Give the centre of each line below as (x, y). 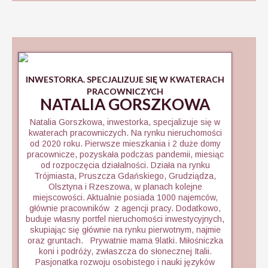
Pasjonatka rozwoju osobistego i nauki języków (125, 262)
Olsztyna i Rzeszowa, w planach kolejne (125, 187)
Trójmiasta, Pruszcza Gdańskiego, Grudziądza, (125, 176)
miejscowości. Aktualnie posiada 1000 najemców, (125, 197)
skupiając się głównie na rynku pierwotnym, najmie (125, 230)
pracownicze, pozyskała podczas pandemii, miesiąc (125, 154)
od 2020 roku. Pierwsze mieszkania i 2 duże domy (125, 144)
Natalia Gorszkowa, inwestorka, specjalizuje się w (125, 122)
